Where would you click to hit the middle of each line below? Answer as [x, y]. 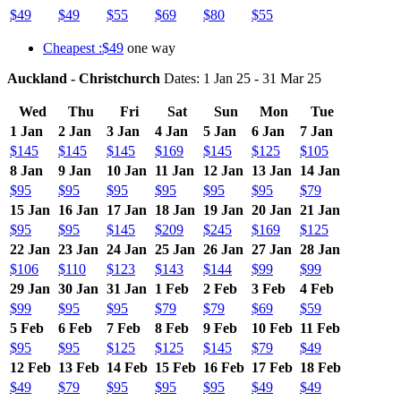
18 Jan [175, 209]
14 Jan [320, 170]
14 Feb [127, 367]
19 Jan [223, 209]
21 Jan [320, 209]
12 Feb [30, 367]
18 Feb [320, 367]
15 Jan [30, 209]
